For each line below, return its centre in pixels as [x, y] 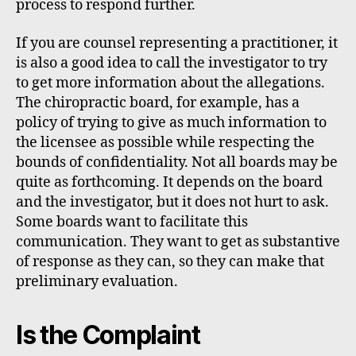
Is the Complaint [108, 335]
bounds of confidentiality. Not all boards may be [177, 162]
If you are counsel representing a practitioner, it [177, 43]
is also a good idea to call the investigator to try [172, 63]
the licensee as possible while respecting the [165, 142]
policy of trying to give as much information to [171, 122]
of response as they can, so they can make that [170, 261]
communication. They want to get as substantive [178, 242]
